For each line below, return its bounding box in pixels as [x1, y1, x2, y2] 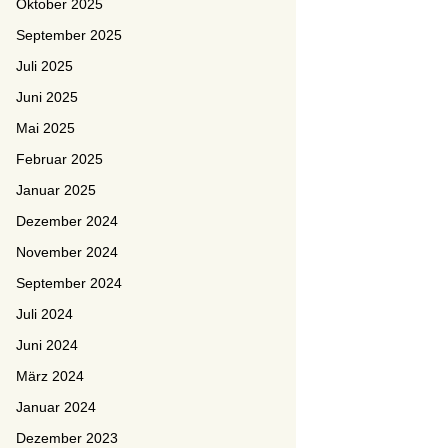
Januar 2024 [16, 398, 96, 416]
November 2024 [16, 243, 118, 261]
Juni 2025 [16, 88, 78, 106]
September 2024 [16, 274, 122, 292]
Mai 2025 [16, 119, 75, 137]
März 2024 [16, 367, 84, 385]
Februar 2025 [16, 150, 103, 168]
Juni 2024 [16, 336, 78, 354]
